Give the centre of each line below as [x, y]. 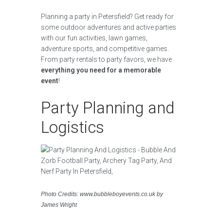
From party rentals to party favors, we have [106, 59]
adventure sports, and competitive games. [105, 49]
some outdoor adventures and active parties [109, 27]
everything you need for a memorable [101, 70]
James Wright [59, 205]
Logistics [73, 127]
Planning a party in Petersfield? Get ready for [107, 17]
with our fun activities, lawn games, [94, 38]
